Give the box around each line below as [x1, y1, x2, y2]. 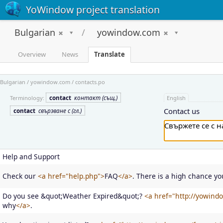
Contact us [164, 106, 200, 116]
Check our [2, 171, 38, 181]
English [167, 94, 186, 102]
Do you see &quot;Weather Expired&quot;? [2, 191, 144, 201]
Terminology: [10, 94, 44, 102]
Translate [94, 50, 125, 59]
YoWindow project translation [26, 3, 160, 16]
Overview [17, 50, 46, 59]
